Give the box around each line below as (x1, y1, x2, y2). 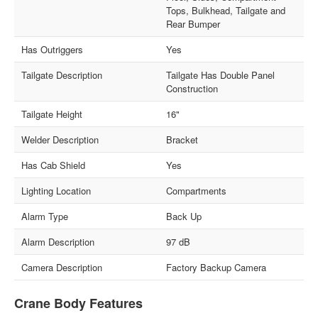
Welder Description (21, 132, 99, 146)
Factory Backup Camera (166, 260, 266, 274)
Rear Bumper (166, 16, 220, 31)
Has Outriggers (21, 42, 84, 56)
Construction (166, 81, 218, 95)
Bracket (166, 132, 198, 146)
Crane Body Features (14, 293, 143, 312)
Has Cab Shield (21, 158, 86, 172)
